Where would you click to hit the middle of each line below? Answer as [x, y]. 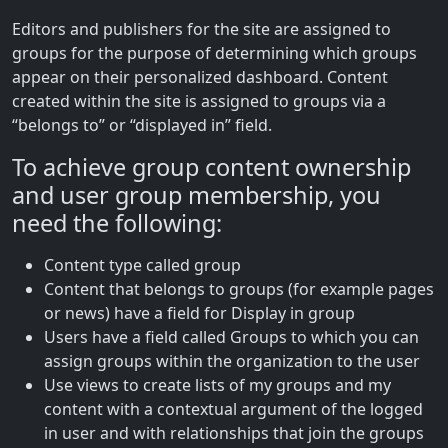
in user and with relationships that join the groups [234, 432]
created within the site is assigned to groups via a [199, 100]
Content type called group [142, 264]
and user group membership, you [196, 194]
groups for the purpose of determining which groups [214, 52]
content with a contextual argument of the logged [233, 408]
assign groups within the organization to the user [232, 360]
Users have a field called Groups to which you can [231, 336]
